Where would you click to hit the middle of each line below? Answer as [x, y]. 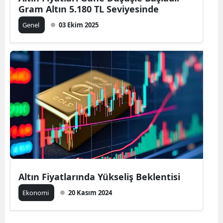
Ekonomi [36, 192]
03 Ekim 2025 [79, 25]
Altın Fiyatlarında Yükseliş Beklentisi [99, 176]
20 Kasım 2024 [90, 192]
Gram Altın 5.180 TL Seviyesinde [89, 9]
